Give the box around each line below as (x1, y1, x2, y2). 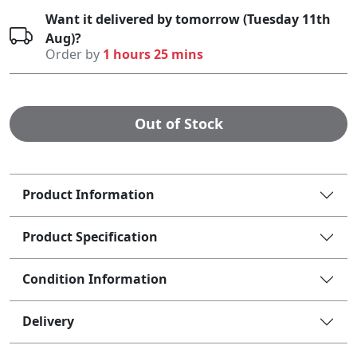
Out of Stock (134, 113, 223, 133)
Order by (45, 45, 103, 63)
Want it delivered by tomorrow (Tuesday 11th (45, 10, 331, 28)
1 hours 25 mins (103, 45, 203, 63)
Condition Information (22, 270, 167, 288)
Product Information (22, 186, 155, 203)
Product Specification (22, 228, 158, 245)
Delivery (22, 312, 74, 330)
